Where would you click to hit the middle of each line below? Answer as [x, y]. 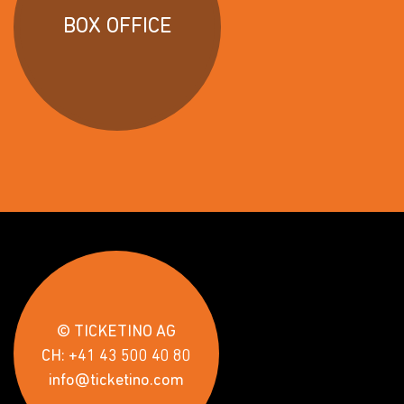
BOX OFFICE [117, 27]
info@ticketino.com [116, 381]
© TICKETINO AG [116, 332]
